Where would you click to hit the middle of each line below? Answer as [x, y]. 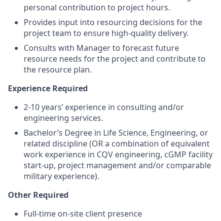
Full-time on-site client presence [83, 213]
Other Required [38, 195]
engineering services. [63, 118]
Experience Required [48, 88]
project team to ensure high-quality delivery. [106, 33]
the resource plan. [58, 69]
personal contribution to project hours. [97, 7]
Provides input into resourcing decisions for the [113, 22]
